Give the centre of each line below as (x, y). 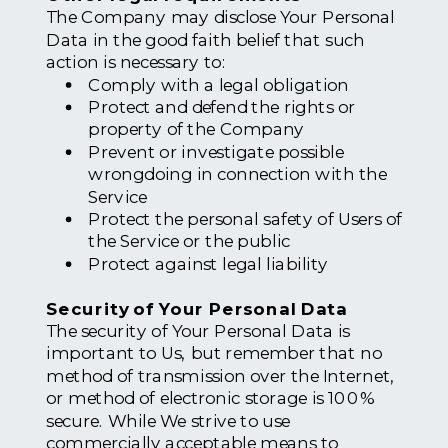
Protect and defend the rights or (222, 107)
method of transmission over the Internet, (220, 375)
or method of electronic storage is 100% (209, 398)
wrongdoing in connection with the (237, 174)
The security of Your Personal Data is (198, 331)
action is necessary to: (136, 62)
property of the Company (196, 129)
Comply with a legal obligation (218, 84)
